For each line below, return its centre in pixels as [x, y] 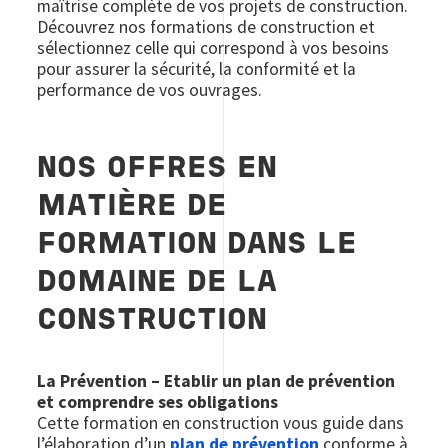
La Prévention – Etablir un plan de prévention [216, 381]
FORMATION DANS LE [197, 245]
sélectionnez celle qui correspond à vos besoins [213, 48]
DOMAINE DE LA [157, 283]
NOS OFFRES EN [157, 169]
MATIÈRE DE [132, 207]
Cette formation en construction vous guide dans [221, 423]
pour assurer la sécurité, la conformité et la [197, 69]
